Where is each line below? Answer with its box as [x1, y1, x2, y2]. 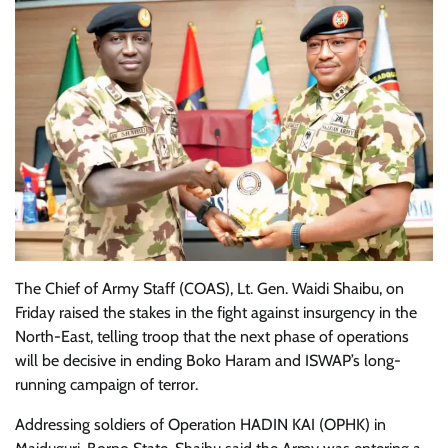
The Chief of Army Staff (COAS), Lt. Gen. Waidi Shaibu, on [15, 279, 404, 299]
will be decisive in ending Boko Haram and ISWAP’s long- [15, 351, 401, 371]
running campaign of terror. [15, 375, 198, 395]
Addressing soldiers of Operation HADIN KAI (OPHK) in [15, 415, 386, 435]
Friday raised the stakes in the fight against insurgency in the [15, 303, 417, 323]
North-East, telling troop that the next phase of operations [15, 327, 409, 347]
